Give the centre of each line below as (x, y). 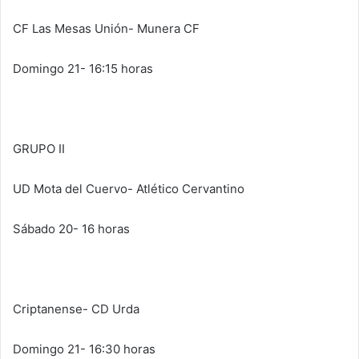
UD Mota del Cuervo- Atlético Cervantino (129, 189)
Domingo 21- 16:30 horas (84, 349)
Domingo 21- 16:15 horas (83, 69)
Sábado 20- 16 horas (71, 229)
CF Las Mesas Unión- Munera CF (106, 29)
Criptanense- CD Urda (76, 309)
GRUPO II (39, 149)
